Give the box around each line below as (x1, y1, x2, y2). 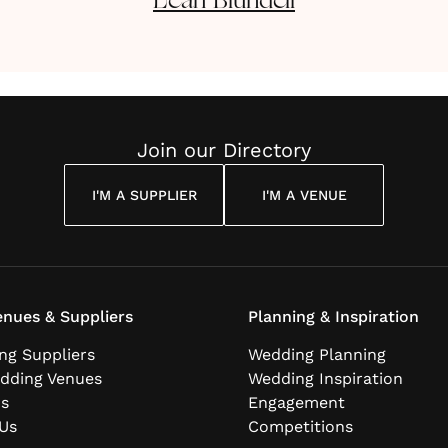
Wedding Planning (248, 345, 386, 364)
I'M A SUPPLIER (91, 187, 197, 203)
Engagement (248, 393, 345, 412)
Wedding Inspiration (248, 369, 403, 388)
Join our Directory (137, 138, 311, 162)
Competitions (248, 417, 353, 436)
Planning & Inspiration (248, 307, 419, 326)
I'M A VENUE (261, 187, 347, 203)
